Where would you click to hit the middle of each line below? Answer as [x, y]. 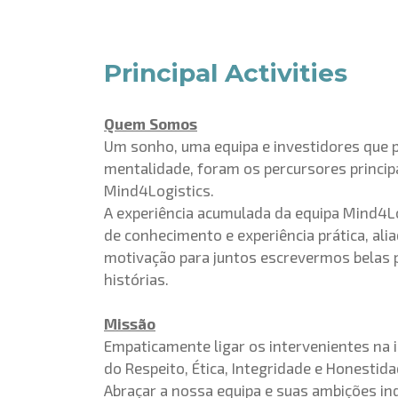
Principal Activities [226, 73]
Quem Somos [151, 123]
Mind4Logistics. [159, 190]
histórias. [136, 279]
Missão [130, 323]
